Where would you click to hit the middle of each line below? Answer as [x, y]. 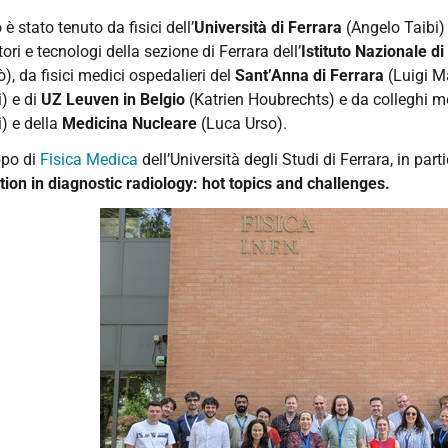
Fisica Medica [89, 159]
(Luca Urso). [242, 123]
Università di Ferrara [268, 27]
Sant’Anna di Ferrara [309, 75]
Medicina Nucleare [129, 123]
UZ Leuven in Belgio [113, 99]
